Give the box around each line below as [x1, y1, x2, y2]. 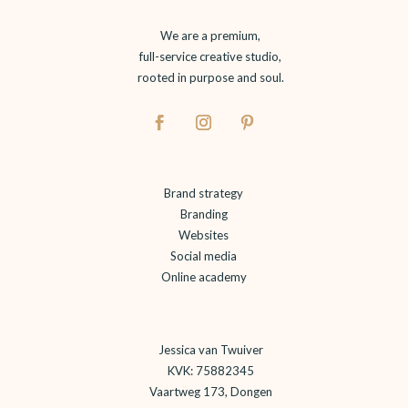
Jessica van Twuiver [158, 342, 263, 357]
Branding [179, 206, 228, 221]
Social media [170, 248, 238, 263]
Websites [178, 227, 229, 242]
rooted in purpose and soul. [137, 69, 284, 85]
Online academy [160, 269, 247, 284]
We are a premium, [160, 27, 261, 43]
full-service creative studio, [139, 48, 282, 64]
